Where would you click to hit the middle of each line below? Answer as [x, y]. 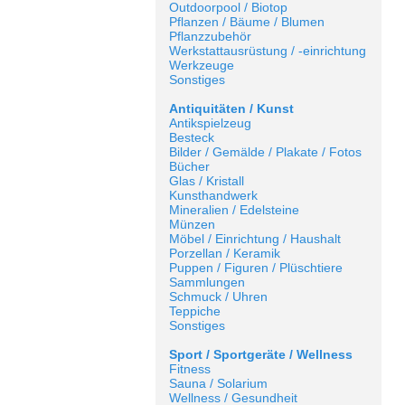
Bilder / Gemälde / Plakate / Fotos [265, 152]
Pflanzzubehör [210, 36]
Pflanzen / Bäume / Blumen [247, 22]
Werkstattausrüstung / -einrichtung [268, 51]
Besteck [192, 137]
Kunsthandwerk [213, 195]
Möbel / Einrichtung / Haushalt [255, 239]
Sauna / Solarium [218, 383]
